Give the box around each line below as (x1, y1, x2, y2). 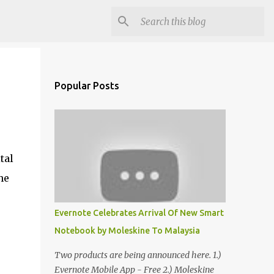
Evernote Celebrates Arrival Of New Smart (54, 208, 224, 218)
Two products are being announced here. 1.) (54, 250, 221, 261)
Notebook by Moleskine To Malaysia (54, 226, 200, 235)
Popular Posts (54, 80, 119, 91)
